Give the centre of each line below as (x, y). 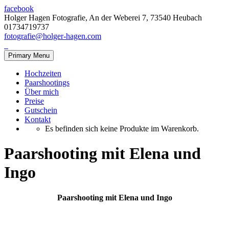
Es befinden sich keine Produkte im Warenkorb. (122, 129)
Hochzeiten (43, 73)
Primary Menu (29, 55)
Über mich (42, 92)
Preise (34, 101)
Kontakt (38, 119)
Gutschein (41, 110)
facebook (19, 8)
